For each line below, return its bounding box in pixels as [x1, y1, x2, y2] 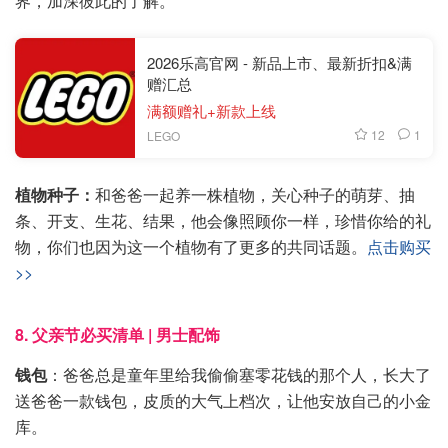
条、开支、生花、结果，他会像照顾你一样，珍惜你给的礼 [15, 208, 431, 232]
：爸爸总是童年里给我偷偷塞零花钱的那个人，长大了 [47, 362, 431, 386]
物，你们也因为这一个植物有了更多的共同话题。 [15, 234, 367, 258]
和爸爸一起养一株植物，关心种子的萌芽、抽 [95, 182, 415, 206]
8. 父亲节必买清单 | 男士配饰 [15, 322, 220, 346]
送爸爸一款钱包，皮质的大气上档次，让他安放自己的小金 [15, 388, 431, 412]
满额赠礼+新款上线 [147, 99, 276, 121]
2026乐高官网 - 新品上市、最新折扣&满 [147, 51, 412, 73]
